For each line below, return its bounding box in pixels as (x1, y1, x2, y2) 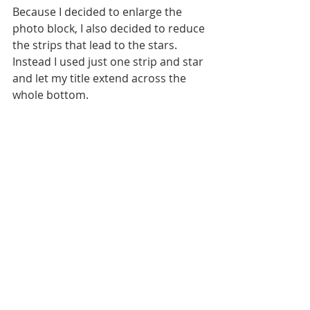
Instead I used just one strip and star (12, 54, 206, 70)
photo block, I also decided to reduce (12, 21, 208, 37)
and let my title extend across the (12, 71, 189, 86)
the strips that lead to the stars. (12, 37, 180, 53)
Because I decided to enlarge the (12, 4, 185, 20)
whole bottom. (12, 87, 89, 103)
